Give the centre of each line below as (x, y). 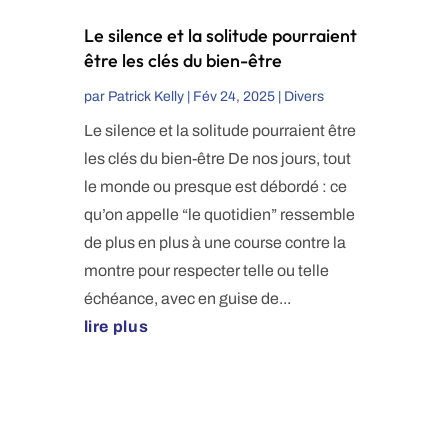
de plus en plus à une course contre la (214, 243)
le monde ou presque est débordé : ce (215, 187)
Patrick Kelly (145, 97)
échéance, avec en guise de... (187, 299)
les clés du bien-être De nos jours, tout (217, 159)
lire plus (116, 327)
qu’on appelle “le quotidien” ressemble (219, 215)
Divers (303, 97)
